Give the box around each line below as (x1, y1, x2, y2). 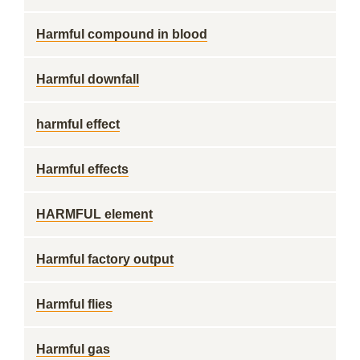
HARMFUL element (36, 207, 153, 221)
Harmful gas (36, 342, 110, 356)
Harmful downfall (36, 72, 139, 86)
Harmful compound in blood (36, 27, 207, 41)
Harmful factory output (36, 252, 174, 266)
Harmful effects (36, 162, 129, 176)
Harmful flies (36, 297, 112, 311)
